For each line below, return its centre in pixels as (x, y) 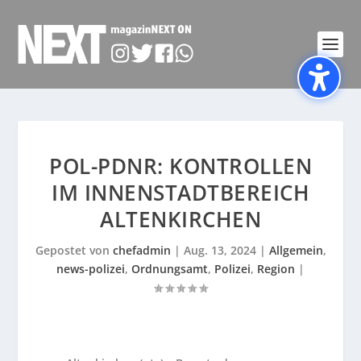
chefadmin (141, 250)
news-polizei (91, 269)
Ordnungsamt (170, 269)
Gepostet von (74, 250)
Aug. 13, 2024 (220, 250)
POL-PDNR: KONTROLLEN (180, 166)
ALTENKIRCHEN (180, 219)
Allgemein (296, 250)
